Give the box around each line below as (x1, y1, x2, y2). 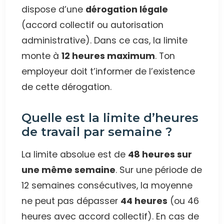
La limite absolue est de (21, 148, 128, 161)
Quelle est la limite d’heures (21, 110, 199, 125)
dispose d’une (21, 3, 86, 16)
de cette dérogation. (21, 81, 112, 93)
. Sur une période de (115, 164, 202, 176)
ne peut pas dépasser (21, 195, 121, 207)
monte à (21, 50, 62, 62)
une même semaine (21, 164, 116, 176)
